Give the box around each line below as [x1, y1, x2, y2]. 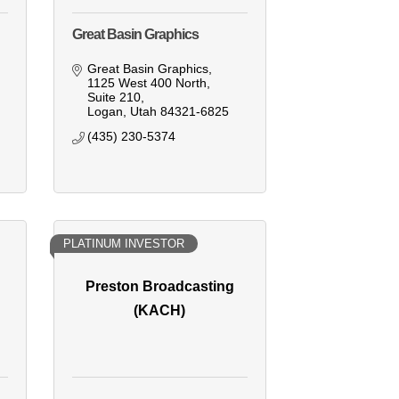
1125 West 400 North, [87, 76, 211, 91]
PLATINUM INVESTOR [62, 237, 184, 251]
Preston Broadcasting [85, 278, 234, 294]
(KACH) [134, 302, 186, 318]
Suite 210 [87, 90, 142, 105]
